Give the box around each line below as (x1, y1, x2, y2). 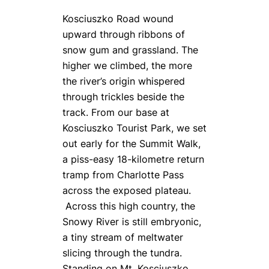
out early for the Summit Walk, (62, 137, 201, 150)
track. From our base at (62, 106, 169, 118)
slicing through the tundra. (62, 246, 182, 259)
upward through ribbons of (62, 28, 185, 40)
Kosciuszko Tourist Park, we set (62, 121, 207, 134)
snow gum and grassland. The (62, 43, 198, 56)
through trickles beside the (62, 90, 184, 103)
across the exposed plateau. (62, 184, 191, 196)
